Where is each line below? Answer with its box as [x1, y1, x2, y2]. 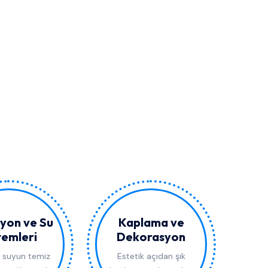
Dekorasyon [117, 229, 185, 245]
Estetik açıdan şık [117, 251, 185, 262]
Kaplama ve [118, 215, 184, 230]
